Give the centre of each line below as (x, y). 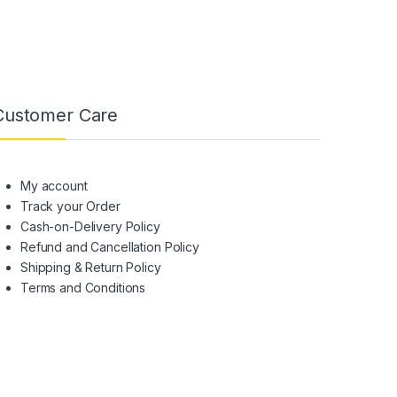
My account (54, 186)
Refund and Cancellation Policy (110, 247)
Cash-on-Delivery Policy (90, 227)
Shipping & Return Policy (91, 268)
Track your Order (70, 206)
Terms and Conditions (83, 288)
